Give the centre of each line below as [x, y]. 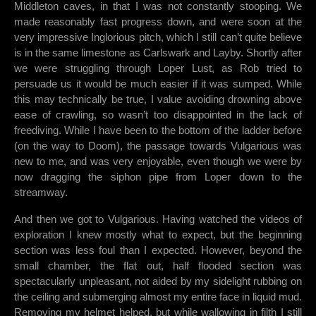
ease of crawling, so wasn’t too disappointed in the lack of [158, 115]
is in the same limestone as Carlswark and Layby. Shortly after [158, 53]
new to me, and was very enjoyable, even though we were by [158, 162]
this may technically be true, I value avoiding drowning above [158, 99]
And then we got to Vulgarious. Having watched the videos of [158, 219]
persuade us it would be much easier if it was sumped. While [158, 84]
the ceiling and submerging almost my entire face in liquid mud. [158, 297]
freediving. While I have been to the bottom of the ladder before [158, 130]
